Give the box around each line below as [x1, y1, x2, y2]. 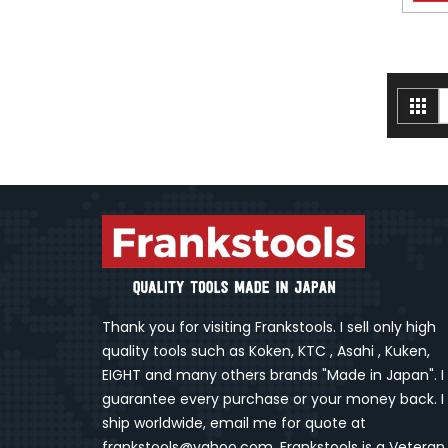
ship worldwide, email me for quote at [102, 413, 366, 434]
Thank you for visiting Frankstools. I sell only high [102, 317, 436, 338]
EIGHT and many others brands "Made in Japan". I [102, 365, 444, 386]
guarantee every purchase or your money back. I [102, 389, 444, 410]
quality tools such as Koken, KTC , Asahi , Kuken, [102, 341, 430, 362]
